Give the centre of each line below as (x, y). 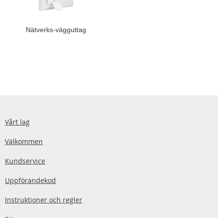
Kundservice (25, 161)
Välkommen (24, 141)
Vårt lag (17, 122)
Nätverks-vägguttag (56, 30)
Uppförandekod (30, 180)
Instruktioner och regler (44, 200)
